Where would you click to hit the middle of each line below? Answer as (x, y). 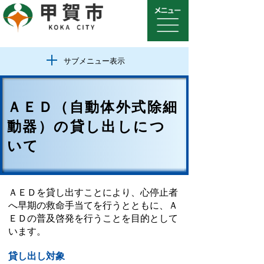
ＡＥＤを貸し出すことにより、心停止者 (93, 192)
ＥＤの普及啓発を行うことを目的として (93, 218)
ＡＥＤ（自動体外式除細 (93, 107)
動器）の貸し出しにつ (86, 126)
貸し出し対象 (37, 256)
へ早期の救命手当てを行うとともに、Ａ (93, 205)
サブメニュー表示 (94, 61)
